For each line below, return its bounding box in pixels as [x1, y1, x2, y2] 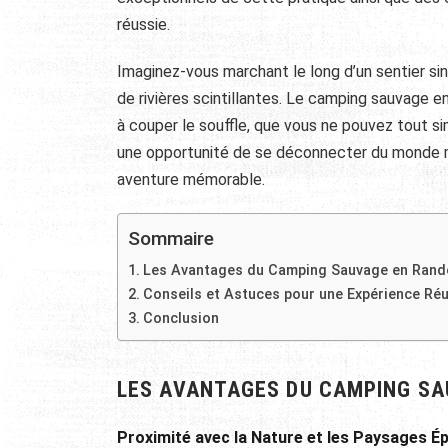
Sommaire [128, 226, 214, 250]
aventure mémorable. [117, 169, 265, 189]
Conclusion [142, 309, 219, 327]
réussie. [117, 14, 170, 34]
